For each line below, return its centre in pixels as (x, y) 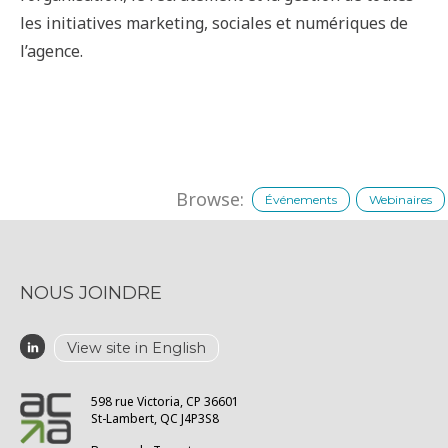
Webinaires (400, 200)
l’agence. (51, 51)
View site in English (136, 348)
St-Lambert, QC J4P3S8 (155, 418)
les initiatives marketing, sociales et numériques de (214, 23)
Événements (301, 200)
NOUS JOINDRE (91, 293)
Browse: (210, 199)
